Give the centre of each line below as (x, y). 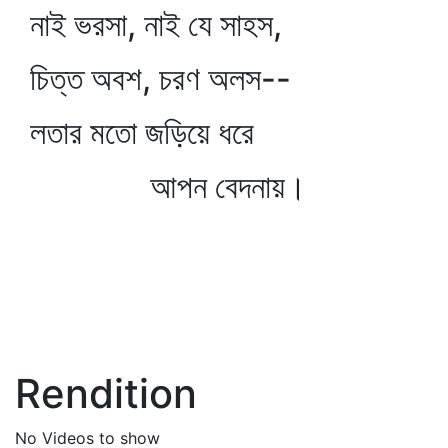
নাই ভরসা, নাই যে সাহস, (156, 24)
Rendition (106, 393)
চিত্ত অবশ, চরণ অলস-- (160, 78)
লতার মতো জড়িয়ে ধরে (142, 132)
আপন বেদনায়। (168, 186)
